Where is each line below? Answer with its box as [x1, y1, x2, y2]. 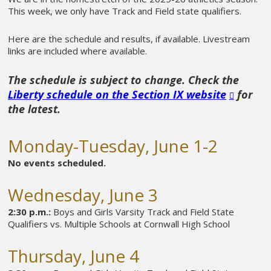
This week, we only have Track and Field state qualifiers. [8, 4, 242, 17]
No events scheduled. [8, 156, 106, 169]
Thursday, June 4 [8, 244, 140, 268]
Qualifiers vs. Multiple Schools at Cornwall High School [8, 218, 230, 230]
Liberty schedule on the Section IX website [8, 87, 227, 102]
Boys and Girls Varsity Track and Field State [51, 206, 235, 218]
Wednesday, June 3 [8, 183, 158, 207]
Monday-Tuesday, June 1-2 [8, 134, 218, 157]
